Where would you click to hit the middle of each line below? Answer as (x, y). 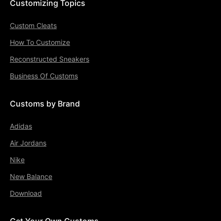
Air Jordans (28, 143)
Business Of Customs (44, 75)
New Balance (31, 176)
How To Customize (40, 42)
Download (26, 193)
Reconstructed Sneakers (50, 59)
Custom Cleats (33, 25)
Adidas (21, 126)
